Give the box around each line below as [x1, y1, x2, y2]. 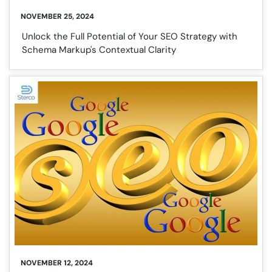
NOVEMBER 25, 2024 [21, 12, 94, 22]
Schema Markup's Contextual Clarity [22, 44, 176, 56]
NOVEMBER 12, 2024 [21, 258, 93, 268]
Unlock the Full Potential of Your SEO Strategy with [22, 30, 237, 43]
